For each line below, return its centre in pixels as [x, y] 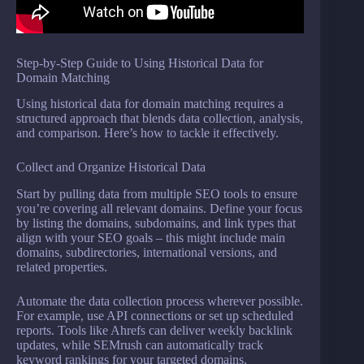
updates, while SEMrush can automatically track [140, 345]
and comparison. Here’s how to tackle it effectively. [147, 133]
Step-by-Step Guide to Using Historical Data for [140, 63]
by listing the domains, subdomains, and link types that [156, 223]
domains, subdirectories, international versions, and [147, 253]
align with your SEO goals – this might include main [151, 238]
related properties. [62, 267]
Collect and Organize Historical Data [111, 167]
